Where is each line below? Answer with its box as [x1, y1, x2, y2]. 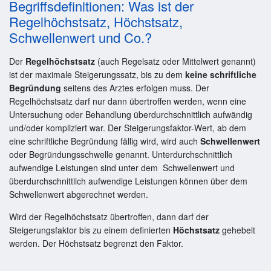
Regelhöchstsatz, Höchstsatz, [9, 11, 183, 31]
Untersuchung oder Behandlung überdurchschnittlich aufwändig [9, 108, 252, 120]
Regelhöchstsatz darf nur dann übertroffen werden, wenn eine [9, 94, 246, 107]
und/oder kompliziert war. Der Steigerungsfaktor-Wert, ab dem [9, 121, 246, 134]
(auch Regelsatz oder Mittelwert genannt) [97, 54, 256, 67]
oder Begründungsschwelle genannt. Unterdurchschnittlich [9, 148, 232, 160]
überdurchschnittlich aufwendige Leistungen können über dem [9, 174, 247, 187]
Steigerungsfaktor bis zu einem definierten [9, 223, 173, 236]
